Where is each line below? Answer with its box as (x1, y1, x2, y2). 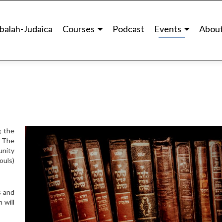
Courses (62, 23, 95, 34)
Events (154, 23, 181, 34)
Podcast (112, 23, 144, 34)
